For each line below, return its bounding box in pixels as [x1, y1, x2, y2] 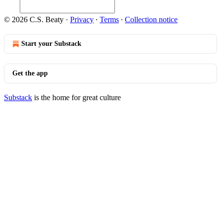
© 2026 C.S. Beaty [4, 15, 64, 24]
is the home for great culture [32, 93, 121, 102]
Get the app [12, 70, 48, 77]
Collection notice [125, 15, 178, 24]
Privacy [70, 15, 94, 24]
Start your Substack [21, 40, 81, 47]
